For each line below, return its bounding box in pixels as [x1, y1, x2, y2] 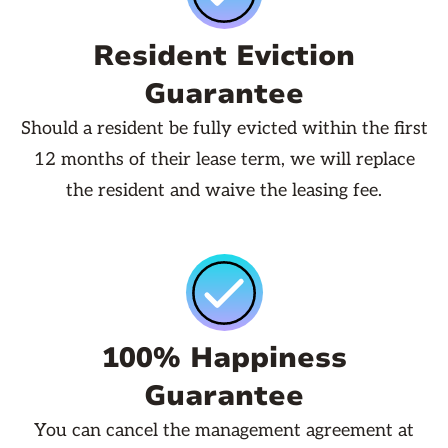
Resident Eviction [93, 37, 355, 76]
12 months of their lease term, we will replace [33, 149, 415, 171]
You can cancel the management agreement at [34, 420, 414, 442]
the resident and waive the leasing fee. [66, 180, 382, 202]
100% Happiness [101, 339, 347, 378]
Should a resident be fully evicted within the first [20, 118, 428, 140]
